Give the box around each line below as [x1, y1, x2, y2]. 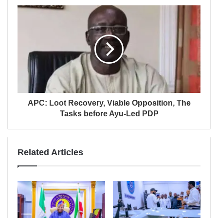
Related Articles [18, 147, 83, 157]
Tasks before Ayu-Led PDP [59, 109, 159, 118]
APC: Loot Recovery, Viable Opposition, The [27, 98, 191, 107]
